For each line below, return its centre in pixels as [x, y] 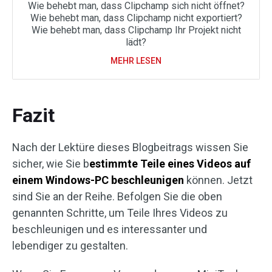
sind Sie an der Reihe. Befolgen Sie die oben [117, 196]
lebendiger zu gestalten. [70, 245]
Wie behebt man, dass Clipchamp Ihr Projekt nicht [136, 30]
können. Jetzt [218, 180]
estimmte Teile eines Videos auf [170, 163]
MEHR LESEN [136, 60]
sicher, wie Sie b [51, 163]
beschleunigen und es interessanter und [110, 229]
